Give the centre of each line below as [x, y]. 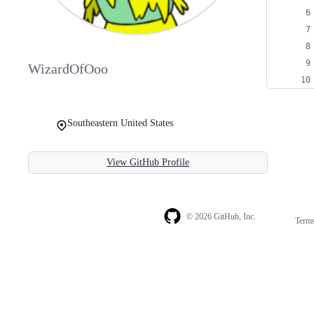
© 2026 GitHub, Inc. [221, 217]
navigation [284, 234]
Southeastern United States [120, 123]
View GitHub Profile [148, 162]
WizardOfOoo [68, 69]
